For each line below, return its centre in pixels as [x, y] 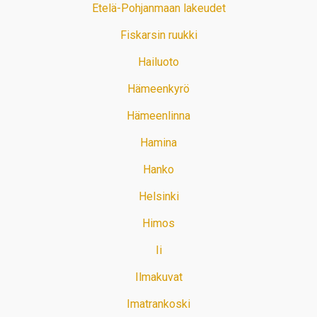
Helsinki [158, 197]
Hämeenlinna [158, 116]
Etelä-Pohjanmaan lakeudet [158, 8]
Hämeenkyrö [158, 89]
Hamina [158, 143]
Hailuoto [158, 62]
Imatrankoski [158, 304]
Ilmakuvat [158, 277]
